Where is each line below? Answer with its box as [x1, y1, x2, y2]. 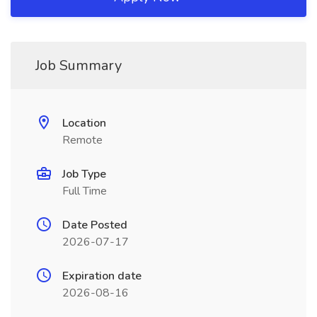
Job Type [62, 166, 106, 182]
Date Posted [62, 217, 127, 233]
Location [62, 115, 106, 131]
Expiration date [62, 268, 142, 284]
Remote [62, 132, 103, 148]
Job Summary [35, 56, 122, 75]
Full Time [62, 183, 107, 199]
